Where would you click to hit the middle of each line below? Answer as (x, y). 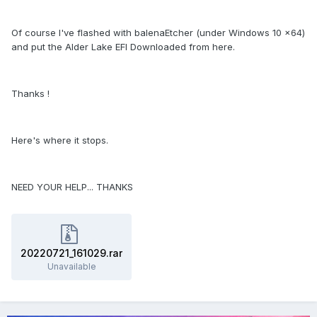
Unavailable (71, 267)
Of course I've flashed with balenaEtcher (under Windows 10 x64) (158, 33)
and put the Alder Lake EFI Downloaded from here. (123, 47)
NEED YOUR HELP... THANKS (72, 187)
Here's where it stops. (60, 140)
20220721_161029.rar (71, 253)
